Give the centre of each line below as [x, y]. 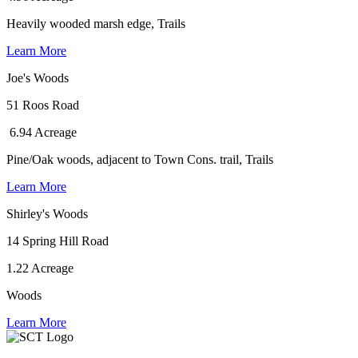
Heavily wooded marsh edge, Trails [96, 23]
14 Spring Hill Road [58, 241]
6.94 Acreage [42, 132]
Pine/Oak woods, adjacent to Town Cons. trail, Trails [140, 159]
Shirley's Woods [47, 213]
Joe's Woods [38, 78]
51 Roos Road [43, 105]
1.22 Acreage [40, 268]
